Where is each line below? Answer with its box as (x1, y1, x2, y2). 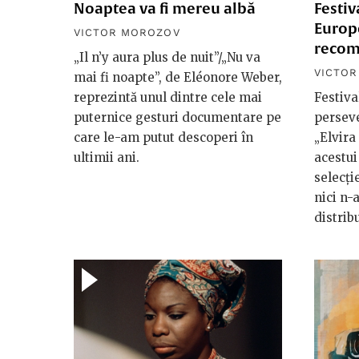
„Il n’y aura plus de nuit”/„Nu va (74, 49, 260, 65)
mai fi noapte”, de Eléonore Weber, (74, 69, 282, 85)
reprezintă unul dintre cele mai (74, 89, 262, 105)
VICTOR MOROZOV (74, 26, 180, 38)
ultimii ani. (74, 149, 139, 165)
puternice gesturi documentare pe (74, 109, 281, 125)
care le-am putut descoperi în (74, 129, 253, 145)
